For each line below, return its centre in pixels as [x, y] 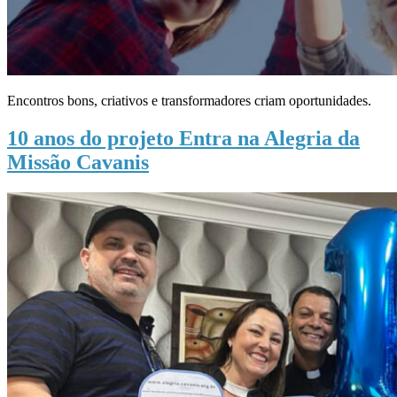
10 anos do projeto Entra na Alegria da [183, 139]
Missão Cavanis [78, 163]
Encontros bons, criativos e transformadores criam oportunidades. [189, 101]
